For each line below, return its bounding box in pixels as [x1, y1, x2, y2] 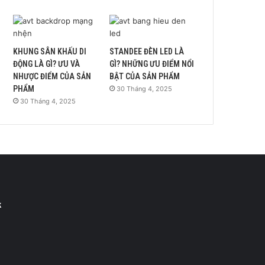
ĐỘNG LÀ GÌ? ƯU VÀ [13, 59, 80, 69]
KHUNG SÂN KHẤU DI [13, 46, 87, 56]
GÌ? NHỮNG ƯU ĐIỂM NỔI [109, 59, 195, 69]
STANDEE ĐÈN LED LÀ [109, 46, 185, 56]
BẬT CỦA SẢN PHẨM [109, 71, 180, 81]
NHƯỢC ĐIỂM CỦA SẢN [13, 71, 92, 81]
